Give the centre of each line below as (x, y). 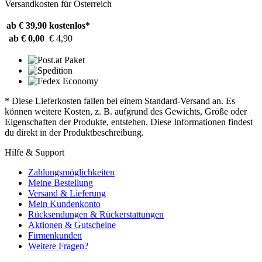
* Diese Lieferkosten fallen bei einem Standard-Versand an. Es (120, 101)
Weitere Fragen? (58, 246)
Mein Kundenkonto (64, 204)
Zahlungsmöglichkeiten (71, 172)
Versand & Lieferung (67, 193)
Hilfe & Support (35, 152)
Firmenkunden (55, 235)
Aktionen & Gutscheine (72, 225)
